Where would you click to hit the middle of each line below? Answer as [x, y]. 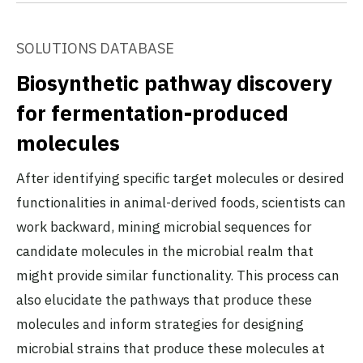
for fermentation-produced [152, 112]
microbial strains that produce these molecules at [171, 348]
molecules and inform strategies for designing [160, 324]
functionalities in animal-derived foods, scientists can [181, 202]
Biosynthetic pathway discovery [174, 82]
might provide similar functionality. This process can [178, 275]
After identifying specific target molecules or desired [180, 178]
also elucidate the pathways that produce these [164, 299]
